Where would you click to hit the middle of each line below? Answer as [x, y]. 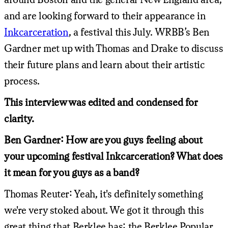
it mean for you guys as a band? [72, 172]
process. [22, 80]
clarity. [19, 118]
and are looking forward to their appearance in [105, 15]
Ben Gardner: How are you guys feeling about [103, 139]
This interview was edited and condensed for [101, 102]
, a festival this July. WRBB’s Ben [139, 32]
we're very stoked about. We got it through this [104, 210]
